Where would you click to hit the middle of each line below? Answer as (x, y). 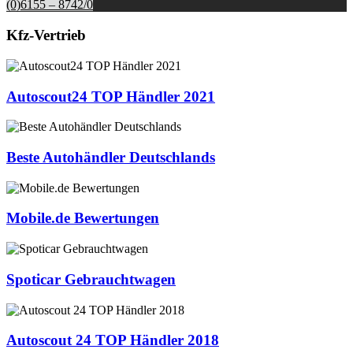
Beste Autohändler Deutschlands (111, 158)
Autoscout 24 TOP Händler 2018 (113, 340)
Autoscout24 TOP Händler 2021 (111, 96)
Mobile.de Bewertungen (83, 218)
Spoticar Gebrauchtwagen (91, 279)
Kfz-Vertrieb (46, 35)
